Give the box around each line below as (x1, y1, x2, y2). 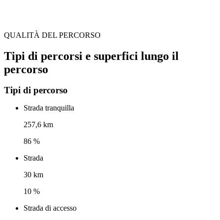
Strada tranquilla (24, 104, 74, 112)
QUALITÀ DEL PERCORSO (4, 30, 101, 39)
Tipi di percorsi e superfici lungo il (4, 49, 179, 62)
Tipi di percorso (4, 85, 68, 96)
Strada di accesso (24, 204, 77, 213)
